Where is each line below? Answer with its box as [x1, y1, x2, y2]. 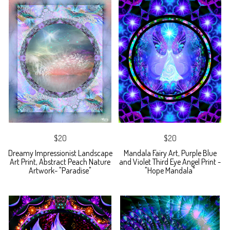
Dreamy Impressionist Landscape [8, 148, 112, 159]
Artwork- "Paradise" [29, 165, 91, 176]
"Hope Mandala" [145, 165, 195, 176]
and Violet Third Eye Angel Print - [119, 157, 221, 167]
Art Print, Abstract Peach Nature [10, 157, 110, 167]
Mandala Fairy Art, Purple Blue [123, 148, 217, 159]
